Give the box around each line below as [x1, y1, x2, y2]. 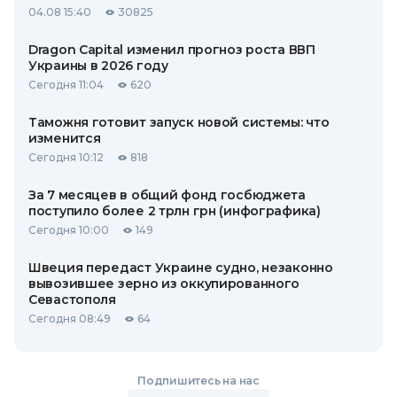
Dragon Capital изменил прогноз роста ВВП [28, 42, 315, 58]
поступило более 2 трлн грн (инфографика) [28, 203, 321, 219]
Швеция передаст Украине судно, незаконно [28, 260, 333, 276]
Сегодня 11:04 [28, 78, 104, 91]
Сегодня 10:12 [28, 151, 104, 164]
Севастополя [28, 292, 116, 307]
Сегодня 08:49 [28, 312, 111, 325]
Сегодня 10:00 [28, 223, 109, 237]
